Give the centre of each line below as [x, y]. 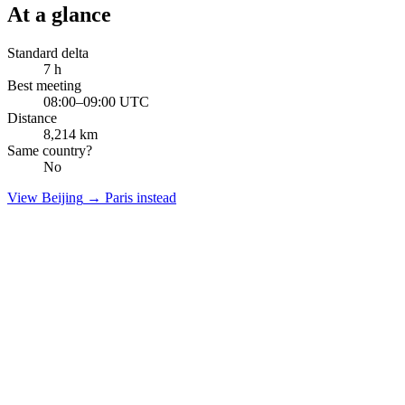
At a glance [59, 15]
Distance [32, 118]
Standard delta [48, 53]
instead [155, 198]
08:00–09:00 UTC [96, 102]
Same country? [50, 151]
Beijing [62, 198]
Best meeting [44, 86]
